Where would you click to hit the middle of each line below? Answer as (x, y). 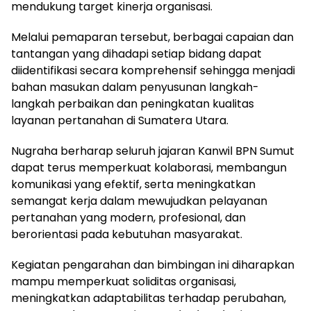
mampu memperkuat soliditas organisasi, (124, 282)
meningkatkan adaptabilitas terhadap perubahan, (149, 299)
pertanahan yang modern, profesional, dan (128, 218)
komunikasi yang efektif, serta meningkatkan (133, 185)
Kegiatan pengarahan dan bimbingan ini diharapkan (153, 265)
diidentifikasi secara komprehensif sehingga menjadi (153, 71)
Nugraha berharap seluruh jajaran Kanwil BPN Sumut (153, 151)
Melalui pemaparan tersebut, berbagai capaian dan (152, 37)
